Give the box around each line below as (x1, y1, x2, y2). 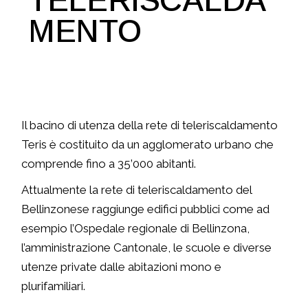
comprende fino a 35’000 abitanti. (21, 157, 197, 170)
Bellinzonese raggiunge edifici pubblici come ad (21, 202, 270, 216)
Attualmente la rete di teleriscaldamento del (21, 183, 253, 197)
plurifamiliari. (21, 279, 86, 293)
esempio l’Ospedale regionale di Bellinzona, (21, 221, 250, 235)
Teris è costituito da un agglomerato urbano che (21, 137, 274, 151)
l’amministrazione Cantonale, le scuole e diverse (21, 241, 272, 254)
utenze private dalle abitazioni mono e (21, 260, 222, 274)
